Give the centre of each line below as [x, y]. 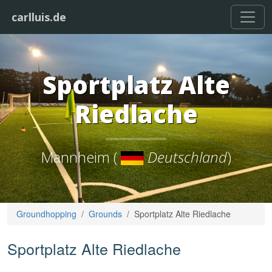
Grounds [105, 214]
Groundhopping [46, 214]
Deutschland [186, 157]
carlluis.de [39, 17]
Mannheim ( [80, 157]
